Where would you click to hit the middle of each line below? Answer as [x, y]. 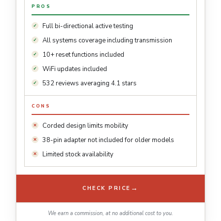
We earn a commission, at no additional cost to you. [110, 213]
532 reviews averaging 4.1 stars [90, 83]
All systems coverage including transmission [107, 40]
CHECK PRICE [107, 188]
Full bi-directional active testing [88, 26]
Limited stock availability [78, 154]
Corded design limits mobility [85, 126]
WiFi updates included [75, 69]
